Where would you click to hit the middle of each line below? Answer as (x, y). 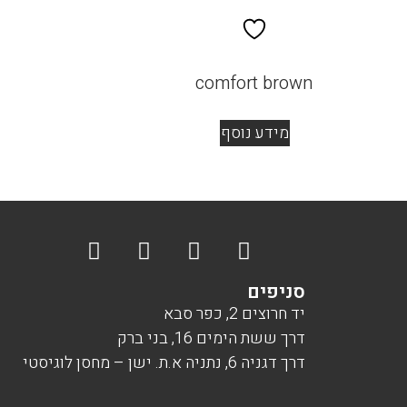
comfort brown (254, 84)
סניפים (276, 293)
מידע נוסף (254, 134)
